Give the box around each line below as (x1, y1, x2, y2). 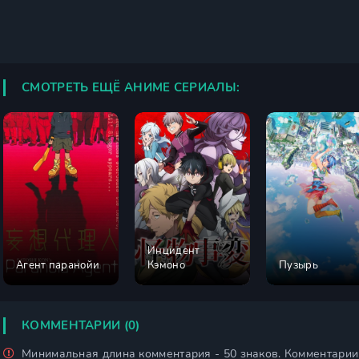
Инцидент (147, 244, 200, 258)
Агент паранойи (16, 258, 100, 272)
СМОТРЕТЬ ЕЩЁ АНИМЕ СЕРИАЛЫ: (22, 79, 240, 95)
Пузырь (279, 258, 318, 272)
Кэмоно (147, 258, 185, 272)
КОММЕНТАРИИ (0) (22, 317, 140, 333)
